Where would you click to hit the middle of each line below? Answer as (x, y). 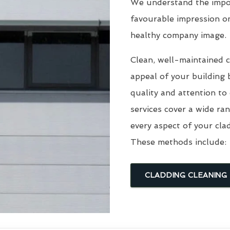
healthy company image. (178, 35)
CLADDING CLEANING (186, 175)
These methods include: (178, 142)
